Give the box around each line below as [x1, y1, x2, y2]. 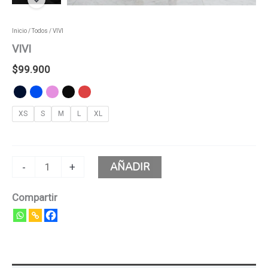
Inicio [12, 28, 27, 34]
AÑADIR [109, 160, 150, 175]
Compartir [12, 191, 57, 204]
